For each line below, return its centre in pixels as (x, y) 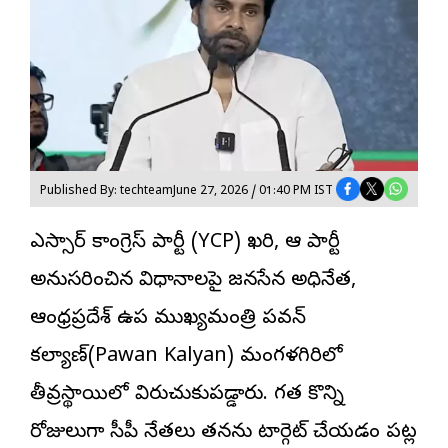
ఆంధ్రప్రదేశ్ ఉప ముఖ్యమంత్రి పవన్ (168, 319)
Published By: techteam (106, 192)
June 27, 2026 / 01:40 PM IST (253, 192)
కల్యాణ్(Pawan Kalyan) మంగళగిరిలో (186, 357)
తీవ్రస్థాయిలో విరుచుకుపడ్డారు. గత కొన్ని (187, 395)
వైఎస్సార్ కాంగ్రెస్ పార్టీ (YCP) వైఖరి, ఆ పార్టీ (185, 243)
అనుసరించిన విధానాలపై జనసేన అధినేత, (193, 281)
